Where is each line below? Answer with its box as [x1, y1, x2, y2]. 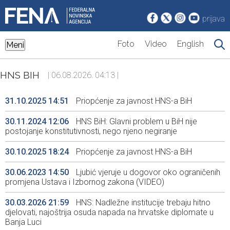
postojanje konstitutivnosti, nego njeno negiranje [5, 126, 179, 137]
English [177, 39, 204, 49]
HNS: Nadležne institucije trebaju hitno [74, 198, 210, 208]
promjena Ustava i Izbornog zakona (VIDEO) [5, 177, 164, 187]
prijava [202, 14, 225, 24]
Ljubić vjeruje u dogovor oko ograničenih [74, 167, 220, 178]
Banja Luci [5, 217, 42, 227]
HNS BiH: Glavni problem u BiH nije [74, 117, 197, 127]
